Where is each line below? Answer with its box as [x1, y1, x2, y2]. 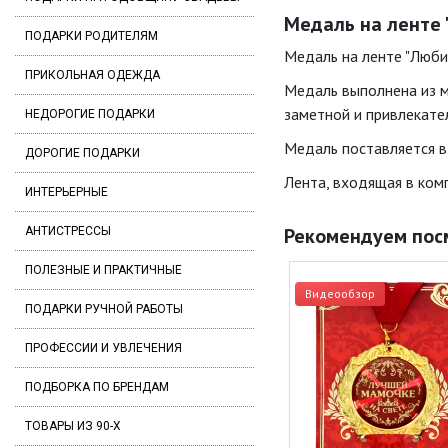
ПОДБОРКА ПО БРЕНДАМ [25, 380, 169, 394]
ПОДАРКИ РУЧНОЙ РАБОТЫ [25, 302, 183, 316]
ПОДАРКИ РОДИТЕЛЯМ [25, 29, 158, 43]
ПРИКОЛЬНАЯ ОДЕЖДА [25, 68, 160, 82]
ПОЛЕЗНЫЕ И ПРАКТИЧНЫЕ [25, 263, 182, 277]
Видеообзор [304, 286, 375, 302]
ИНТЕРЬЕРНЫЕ [25, 185, 108, 199]
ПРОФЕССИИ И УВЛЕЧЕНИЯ [25, 341, 182, 355]
